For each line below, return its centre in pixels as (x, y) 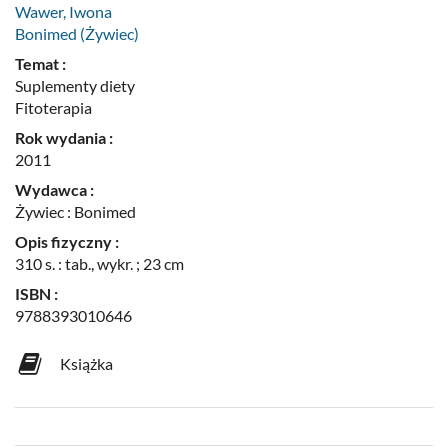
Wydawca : (54, 189)
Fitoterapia (53, 107)
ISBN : (36, 293)
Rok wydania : (64, 137)
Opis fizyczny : (67, 241)
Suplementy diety (75, 85)
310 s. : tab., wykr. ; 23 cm (99, 263)
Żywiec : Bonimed (75, 211)
